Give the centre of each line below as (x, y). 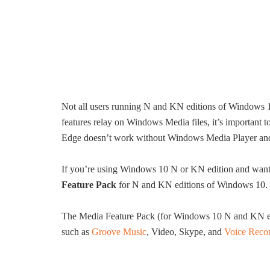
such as (77, 232)
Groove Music (119, 232)
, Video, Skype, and (185, 232)
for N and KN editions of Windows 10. (192, 185)
